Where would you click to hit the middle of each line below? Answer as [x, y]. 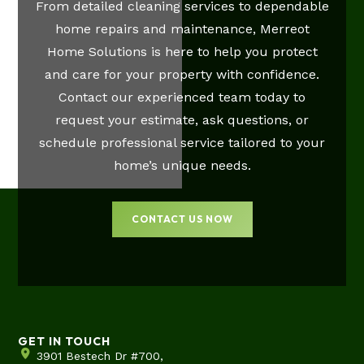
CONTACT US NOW [182, 219]
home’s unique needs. [182, 166]
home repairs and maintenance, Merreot [182, 29]
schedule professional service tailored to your [182, 143]
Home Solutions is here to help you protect [182, 52]
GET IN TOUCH [65, 342]
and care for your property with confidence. [182, 75]
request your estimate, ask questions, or [182, 120]
